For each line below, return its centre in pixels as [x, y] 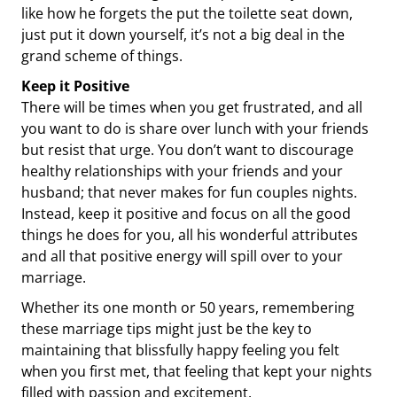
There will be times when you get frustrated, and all [192, 107]
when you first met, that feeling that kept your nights [197, 371]
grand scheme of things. [102, 56]
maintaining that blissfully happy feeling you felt [180, 350]
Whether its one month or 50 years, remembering [188, 307]
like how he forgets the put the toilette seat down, [187, 13]
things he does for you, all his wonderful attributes [190, 235]
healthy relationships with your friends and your [182, 171]
